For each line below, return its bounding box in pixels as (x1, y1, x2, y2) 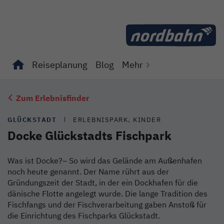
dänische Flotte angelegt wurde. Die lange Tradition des (7, 188, 207, 198)
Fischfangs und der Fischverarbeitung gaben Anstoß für (7, 199, 206, 209)
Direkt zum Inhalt (120, 6, 183, 17)
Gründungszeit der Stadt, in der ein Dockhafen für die (7, 177, 198, 187)
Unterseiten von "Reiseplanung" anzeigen (27, 79, 181, 90)
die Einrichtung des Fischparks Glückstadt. (7, 210, 160, 220)
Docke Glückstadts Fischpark (7, 127, 171, 143)
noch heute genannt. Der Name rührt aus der (7, 166, 169, 176)
